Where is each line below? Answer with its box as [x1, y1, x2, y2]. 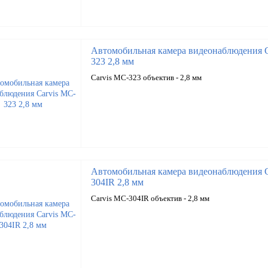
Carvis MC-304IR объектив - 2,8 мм [90, 194, 209, 203]
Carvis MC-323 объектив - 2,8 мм [90, 73, 202, 82]
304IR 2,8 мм [90, 177, 144, 187]
